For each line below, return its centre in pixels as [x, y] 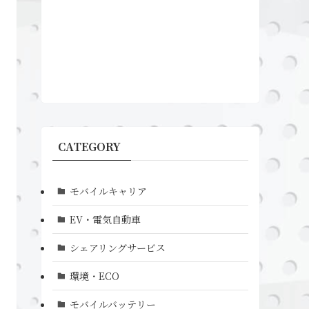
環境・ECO [94, 276]
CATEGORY [89, 147]
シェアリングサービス [117, 247]
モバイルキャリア [108, 191]
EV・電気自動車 [105, 219]
